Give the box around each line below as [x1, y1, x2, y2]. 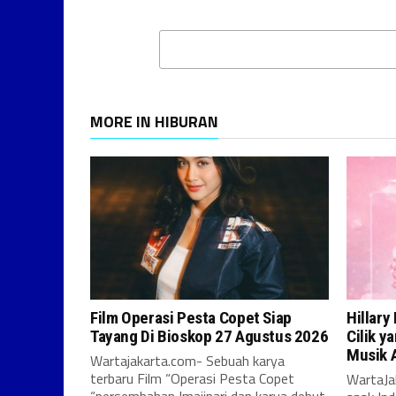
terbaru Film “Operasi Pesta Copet [90, 368, 294, 389]
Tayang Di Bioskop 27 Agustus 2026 [90, 326, 329, 346]
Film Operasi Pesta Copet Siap [90, 308, 292, 328]
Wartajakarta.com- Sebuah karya [90, 350, 285, 371]
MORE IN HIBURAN [90, 110, 218, 133]
